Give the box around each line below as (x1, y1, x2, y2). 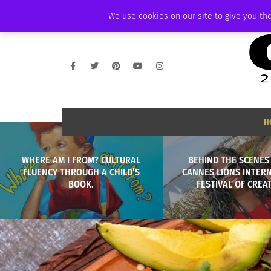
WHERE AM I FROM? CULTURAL (22, 154, 141, 166)
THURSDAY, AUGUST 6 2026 (71, 7, 140, 15)
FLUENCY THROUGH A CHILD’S (22, 166, 140, 178)
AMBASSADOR (155, 7, 193, 15)
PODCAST (201, 7, 226, 15)
